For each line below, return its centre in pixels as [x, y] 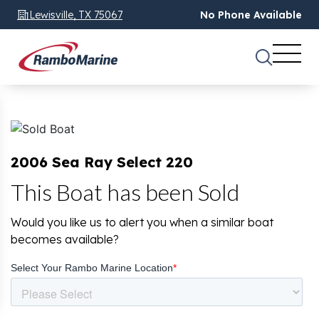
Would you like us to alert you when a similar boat [142, 223]
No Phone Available [251, 15]
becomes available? [65, 240]
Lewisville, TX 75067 [76, 15]
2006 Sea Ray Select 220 [102, 162]
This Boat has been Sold [125, 192]
